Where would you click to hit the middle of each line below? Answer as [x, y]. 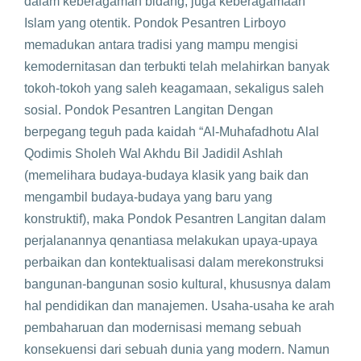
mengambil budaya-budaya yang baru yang [148, 197]
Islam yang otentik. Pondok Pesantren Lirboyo [155, 23]
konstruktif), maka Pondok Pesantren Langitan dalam [175, 219]
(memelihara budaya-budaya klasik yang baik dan [166, 175]
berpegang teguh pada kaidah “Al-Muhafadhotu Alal [172, 132]
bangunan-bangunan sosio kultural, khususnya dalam [177, 284]
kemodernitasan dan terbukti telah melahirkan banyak [177, 66]
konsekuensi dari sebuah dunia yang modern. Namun [177, 349]
